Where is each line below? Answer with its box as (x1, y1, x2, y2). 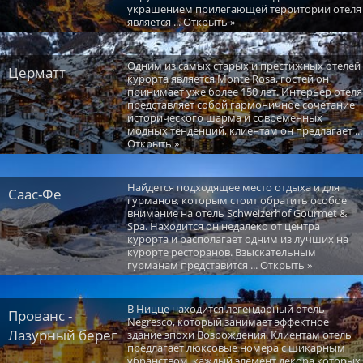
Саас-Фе (8, 184, 62, 203)
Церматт (8, 62, 66, 82)
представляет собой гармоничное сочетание (126, 96, 355, 112)
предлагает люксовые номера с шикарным (126, 340, 345, 355)
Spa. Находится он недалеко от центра (126, 218, 320, 233)
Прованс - (8, 305, 72, 325)
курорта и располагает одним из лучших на (126, 231, 348, 246)
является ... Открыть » (126, 14, 235, 29)
